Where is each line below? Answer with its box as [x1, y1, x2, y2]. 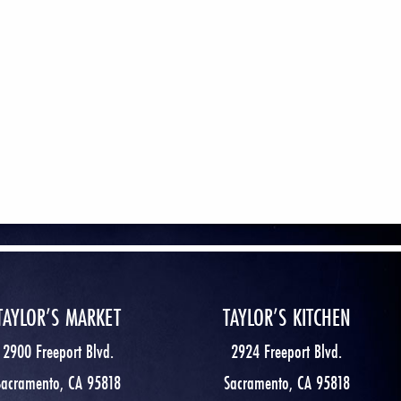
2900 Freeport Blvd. [2, 338, 114, 364]
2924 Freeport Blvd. [231, 338, 343, 364]
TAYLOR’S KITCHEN [222, 302, 351, 333]
